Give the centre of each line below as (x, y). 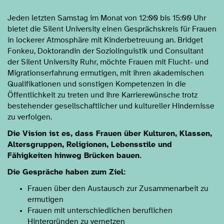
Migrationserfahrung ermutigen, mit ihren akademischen (106, 73)
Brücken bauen (112, 155)
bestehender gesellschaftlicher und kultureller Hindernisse (111, 106)
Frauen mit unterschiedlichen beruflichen (100, 210)
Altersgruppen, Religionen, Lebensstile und (90, 144)
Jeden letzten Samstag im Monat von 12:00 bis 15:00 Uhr (107, 18)
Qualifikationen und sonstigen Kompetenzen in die (97, 84)
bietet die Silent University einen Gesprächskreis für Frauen (112, 29)
